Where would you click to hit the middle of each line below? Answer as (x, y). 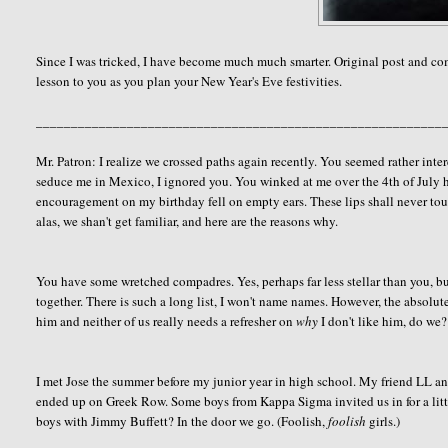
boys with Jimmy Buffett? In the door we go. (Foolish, (182, 420)
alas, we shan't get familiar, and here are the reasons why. (187, 220)
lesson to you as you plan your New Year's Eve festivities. (189, 80)
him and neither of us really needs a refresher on (166, 320)
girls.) (383, 420)
